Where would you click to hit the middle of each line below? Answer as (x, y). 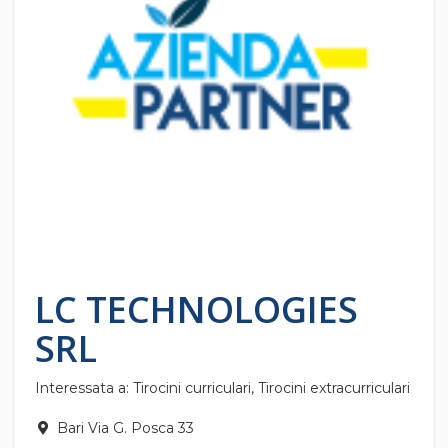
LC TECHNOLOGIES (196, 309)
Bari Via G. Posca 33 (123, 428)
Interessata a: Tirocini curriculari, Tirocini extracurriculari (222, 388)
